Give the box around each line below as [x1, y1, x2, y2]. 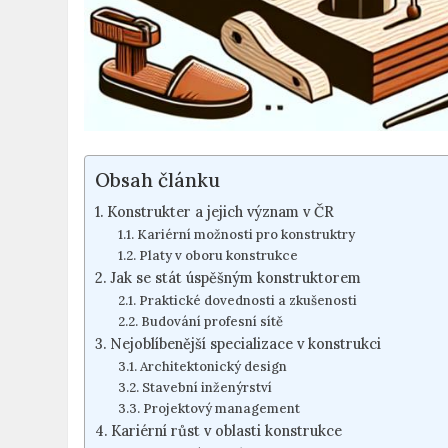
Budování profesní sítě [140, 312, 283, 330]
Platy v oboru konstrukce [138, 246, 298, 264]
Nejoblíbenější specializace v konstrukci [110, 333, 382, 353]
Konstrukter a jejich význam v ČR [107, 201, 335, 221]
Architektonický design [139, 357, 287, 375]
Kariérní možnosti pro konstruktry [136, 225, 355, 243]
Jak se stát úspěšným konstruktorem [110, 267, 362, 287]
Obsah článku [95, 167, 221, 192]
